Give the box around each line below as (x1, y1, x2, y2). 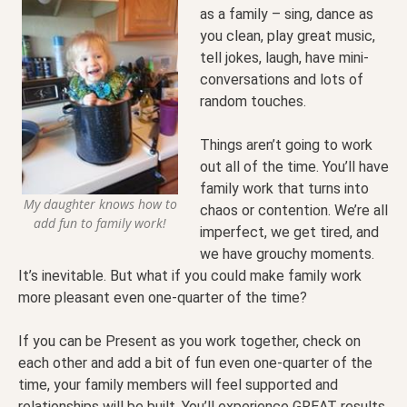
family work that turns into (200, 180, 369, 198)
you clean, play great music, (200, 27, 375, 45)
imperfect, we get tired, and (200, 223, 379, 242)
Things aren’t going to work (200, 136, 372, 154)
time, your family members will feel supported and (18, 376, 338, 394)
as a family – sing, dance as (200, 5, 373, 24)
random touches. (200, 93, 306, 111)
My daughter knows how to (23, 194, 177, 213)
